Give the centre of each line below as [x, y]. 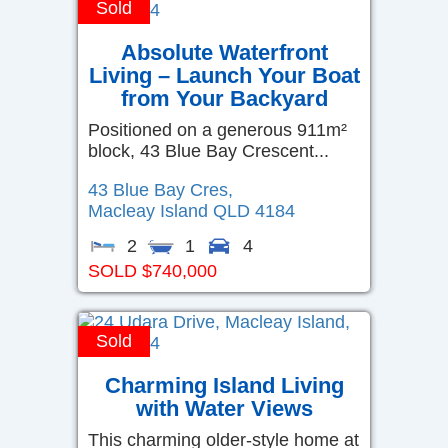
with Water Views [224, 408]
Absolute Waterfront [224, 52]
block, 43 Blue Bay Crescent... [208, 150]
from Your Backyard [224, 98]
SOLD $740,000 [152, 270]
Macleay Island [148, 210]
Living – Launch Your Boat [224, 75]
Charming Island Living [224, 385]
